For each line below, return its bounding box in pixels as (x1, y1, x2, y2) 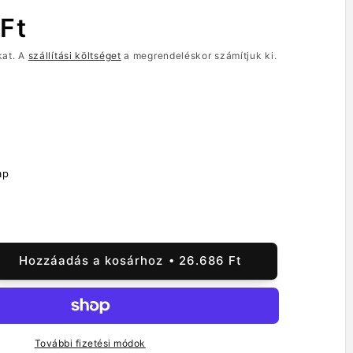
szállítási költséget (28, 49, 121, 61)
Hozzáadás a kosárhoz (18, 253, 163, 268)
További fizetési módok (34, 336, 146, 349)
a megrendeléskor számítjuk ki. (121, 49, 277, 61)
